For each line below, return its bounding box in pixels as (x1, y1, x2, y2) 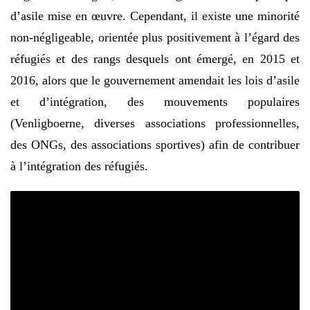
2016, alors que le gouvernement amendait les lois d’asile (10, 73, 300, 87)
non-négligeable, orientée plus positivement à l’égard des (10, 30, 300, 44)
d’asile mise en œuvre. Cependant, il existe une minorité (10, 8, 300, 23)
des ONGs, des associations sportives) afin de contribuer (10, 137, 300, 152)
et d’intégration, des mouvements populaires (10, 94, 300, 109)
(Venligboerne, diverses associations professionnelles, (10, 116, 300, 130)
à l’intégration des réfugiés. (10, 158, 148, 173)
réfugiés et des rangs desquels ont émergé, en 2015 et (10, 51, 300, 66)
